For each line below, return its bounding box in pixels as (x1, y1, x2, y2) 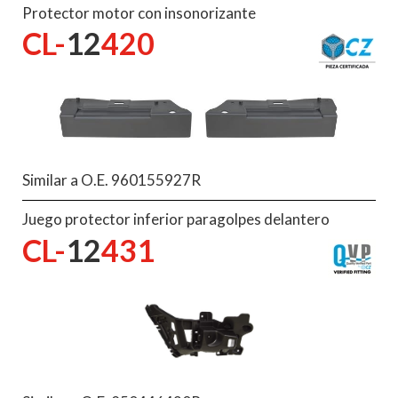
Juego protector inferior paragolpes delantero (22, 210, 330, 229)
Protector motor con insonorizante (22, 3, 256, 22)
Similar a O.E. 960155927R (22, 171, 201, 190)
